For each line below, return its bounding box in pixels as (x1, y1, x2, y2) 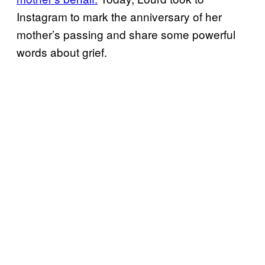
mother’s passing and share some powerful (17, 26, 235, 43)
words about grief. (17, 44, 110, 60)
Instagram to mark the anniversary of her (17, 8, 222, 25)
